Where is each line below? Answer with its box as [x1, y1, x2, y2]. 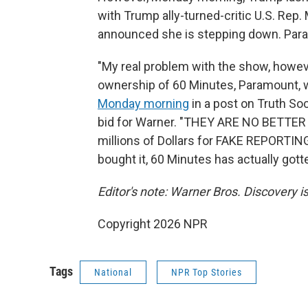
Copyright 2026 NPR [98, 216, 208, 231]
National [94, 266, 132, 278]
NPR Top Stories [171, 266, 242, 278]
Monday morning [98, 96, 189, 111]
